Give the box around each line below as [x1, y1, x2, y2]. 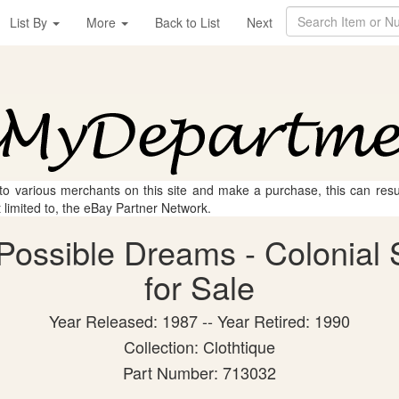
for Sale [144, 264, 255, 309]
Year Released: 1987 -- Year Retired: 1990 [49, 309, 350, 332]
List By [10, 13, 51, 31]
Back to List [155, 13, 220, 31]
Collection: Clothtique [124, 335, 275, 358]
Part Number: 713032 [123, 361, 276, 384]
